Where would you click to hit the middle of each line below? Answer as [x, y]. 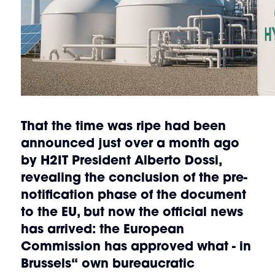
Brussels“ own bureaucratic [107, 263]
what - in [222, 246]
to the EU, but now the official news [132, 212]
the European [141, 229]
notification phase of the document [133, 195]
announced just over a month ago [130, 143]
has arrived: [60, 229]
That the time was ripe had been [123, 126]
